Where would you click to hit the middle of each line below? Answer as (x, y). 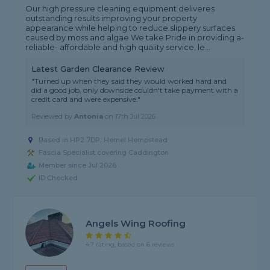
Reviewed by (53, 117)
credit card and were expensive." (86, 99)
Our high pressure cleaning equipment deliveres (120, 9)
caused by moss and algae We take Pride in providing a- (135, 38)
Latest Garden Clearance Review (98, 69)
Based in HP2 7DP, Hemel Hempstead (103, 140)
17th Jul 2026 (136, 117)
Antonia (89, 117)
